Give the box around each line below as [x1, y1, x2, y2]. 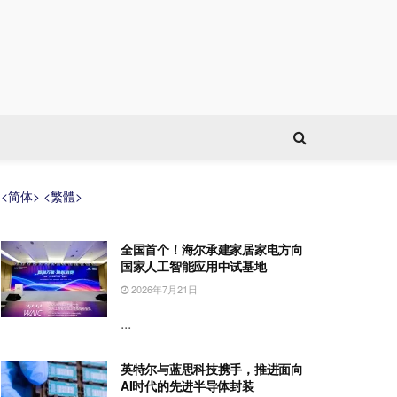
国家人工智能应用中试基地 [121, 257, 267, 275]
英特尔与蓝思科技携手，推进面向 [121, 360, 303, 378]
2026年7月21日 [128, 282, 198, 296]
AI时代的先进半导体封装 [121, 377, 254, 394]
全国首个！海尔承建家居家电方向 [121, 240, 303, 258]
